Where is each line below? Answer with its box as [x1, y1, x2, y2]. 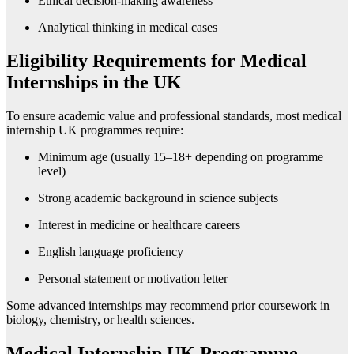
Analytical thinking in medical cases [38, 21, 217, 35]
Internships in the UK [6, 72, 182, 93]
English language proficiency [38, 245, 183, 258]
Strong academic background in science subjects [38, 191, 278, 205]
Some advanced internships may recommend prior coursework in [6, 299, 330, 312]
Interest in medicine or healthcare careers [38, 218, 240, 232]
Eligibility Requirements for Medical [6, 51, 307, 72]
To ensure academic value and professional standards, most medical [6, 109, 341, 122]
